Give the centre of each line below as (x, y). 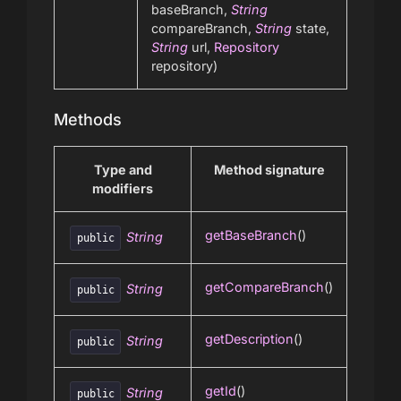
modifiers (123, 189)
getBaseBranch (251, 235)
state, (311, 29)
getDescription (249, 339)
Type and (123, 170)
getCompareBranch (264, 287)
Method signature (269, 170)
